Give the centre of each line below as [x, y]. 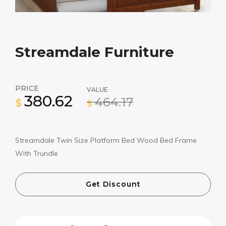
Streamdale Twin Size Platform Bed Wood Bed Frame [106, 140]
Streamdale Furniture [95, 52]
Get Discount [113, 184]
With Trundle [37, 153]
